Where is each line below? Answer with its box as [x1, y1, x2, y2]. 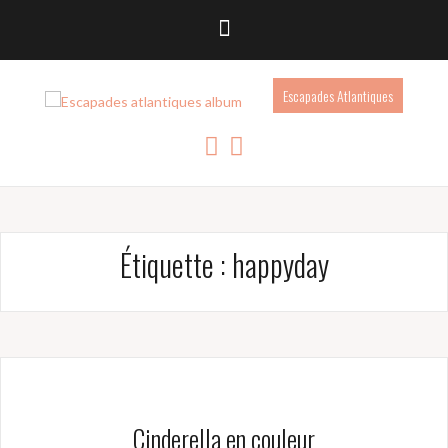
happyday [231, 242, 329, 288]
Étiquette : [119, 242, 232, 288]
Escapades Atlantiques [283, 85, 393, 107]
